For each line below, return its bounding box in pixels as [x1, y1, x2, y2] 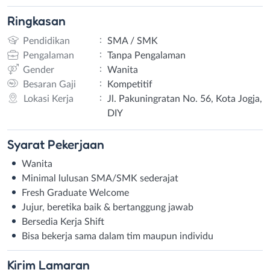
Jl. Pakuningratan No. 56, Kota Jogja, [107, 93, 262, 104]
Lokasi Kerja [23, 93, 74, 104]
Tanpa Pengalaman [107, 50, 186, 60]
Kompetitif [107, 79, 152, 89]
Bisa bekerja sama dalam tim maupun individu [22, 231, 213, 241]
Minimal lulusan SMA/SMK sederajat [22, 173, 178, 183]
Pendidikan [22, 36, 70, 46]
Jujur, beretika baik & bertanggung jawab [22, 202, 193, 212]
